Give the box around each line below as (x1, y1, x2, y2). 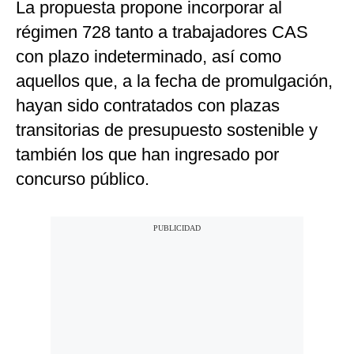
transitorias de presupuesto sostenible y (16, 120, 318, 141)
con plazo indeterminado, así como (16, 47, 281, 67)
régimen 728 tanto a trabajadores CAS (16, 22, 308, 43)
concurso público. (16, 169, 149, 190)
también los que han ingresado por (16, 145, 279, 165)
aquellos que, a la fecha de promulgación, (16, 71, 333, 92)
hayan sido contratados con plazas (16, 96, 280, 116)
